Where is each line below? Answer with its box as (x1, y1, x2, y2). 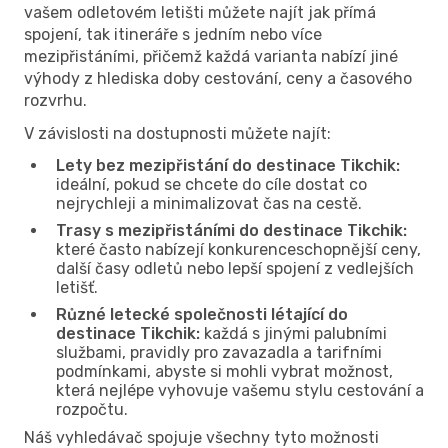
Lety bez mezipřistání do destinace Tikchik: (56, 155, 400, 175)
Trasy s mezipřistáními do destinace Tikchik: (56, 220, 407, 240)
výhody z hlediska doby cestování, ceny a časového (24, 68, 412, 88)
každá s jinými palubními (200, 323, 387, 343)
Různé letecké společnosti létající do (56, 304, 348, 324)
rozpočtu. (56, 399, 128, 419)
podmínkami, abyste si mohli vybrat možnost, (56, 361, 393, 381)
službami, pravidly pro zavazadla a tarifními (56, 342, 382, 362)
